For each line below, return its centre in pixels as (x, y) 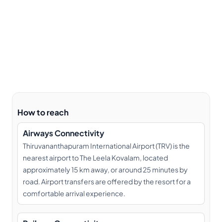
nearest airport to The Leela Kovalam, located (95, 158)
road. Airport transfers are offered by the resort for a (107, 181)
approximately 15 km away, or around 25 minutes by (105, 169)
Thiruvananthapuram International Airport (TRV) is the (106, 146)
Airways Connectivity (63, 133)
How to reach (43, 112)
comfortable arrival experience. (74, 193)
